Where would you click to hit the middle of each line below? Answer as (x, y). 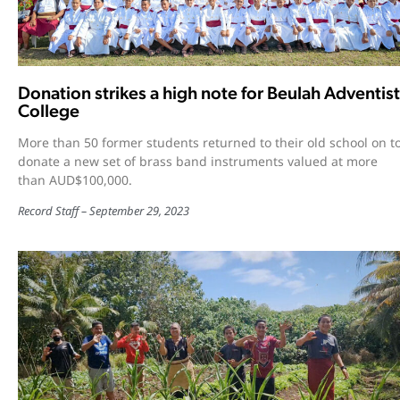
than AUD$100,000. (75, 179)
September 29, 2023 (139, 210)
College (49, 110)
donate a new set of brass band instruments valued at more (198, 161)
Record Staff (48, 210)
